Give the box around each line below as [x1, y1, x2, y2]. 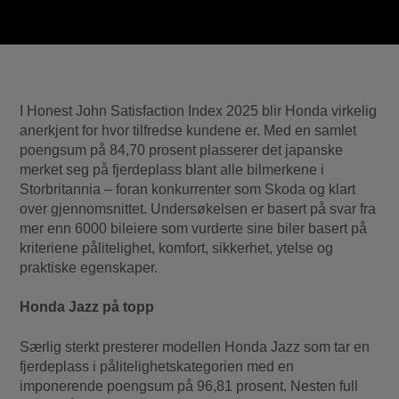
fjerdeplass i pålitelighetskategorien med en [20, 358, 295, 374]
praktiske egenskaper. [20, 260, 159, 276]
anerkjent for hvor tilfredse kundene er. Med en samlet [20, 123, 357, 139]
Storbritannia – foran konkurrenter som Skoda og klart [20, 182, 356, 198]
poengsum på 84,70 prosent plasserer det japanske [20, 142, 344, 159]
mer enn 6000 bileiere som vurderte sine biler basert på [20, 221, 368, 237]
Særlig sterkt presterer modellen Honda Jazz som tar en [20, 338, 370, 354]
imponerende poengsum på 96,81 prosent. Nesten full [20, 378, 359, 394]
